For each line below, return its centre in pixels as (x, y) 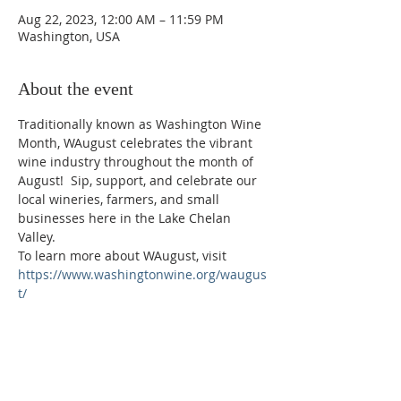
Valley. (37, 237)
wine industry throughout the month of (137, 162)
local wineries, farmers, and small (120, 199)
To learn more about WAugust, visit (124, 256)
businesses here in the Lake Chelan (126, 218)
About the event (76, 89)
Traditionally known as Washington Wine (141, 124)
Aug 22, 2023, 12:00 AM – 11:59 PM (121, 19)
